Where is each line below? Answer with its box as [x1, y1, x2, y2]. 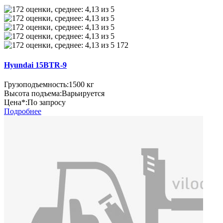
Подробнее [4, 107, 41, 115]
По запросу [27, 98, 66, 107]
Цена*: [4, 98, 27, 107]
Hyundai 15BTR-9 [4, 60, 67, 69]
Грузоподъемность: [4, 80, 69, 89]
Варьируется [62, 89, 105, 98]
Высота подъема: [4, 89, 62, 98]
